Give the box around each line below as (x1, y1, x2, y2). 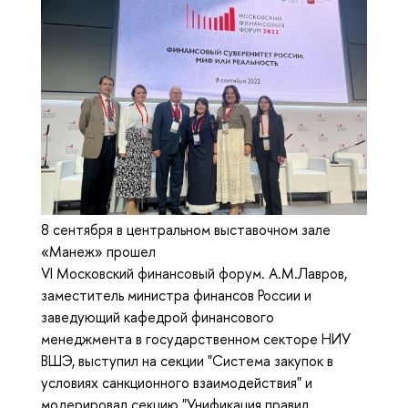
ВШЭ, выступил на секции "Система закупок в (41, 350, 333, 371)
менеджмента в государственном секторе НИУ (41, 328, 351, 349)
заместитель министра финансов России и (41, 284, 311, 305)
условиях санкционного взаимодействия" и (41, 372, 312, 393)
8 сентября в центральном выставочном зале (41, 219, 331, 240)
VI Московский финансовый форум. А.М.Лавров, (41, 262, 347, 283)
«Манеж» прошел (41, 240, 156, 261)
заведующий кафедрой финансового (41, 306, 274, 327)
